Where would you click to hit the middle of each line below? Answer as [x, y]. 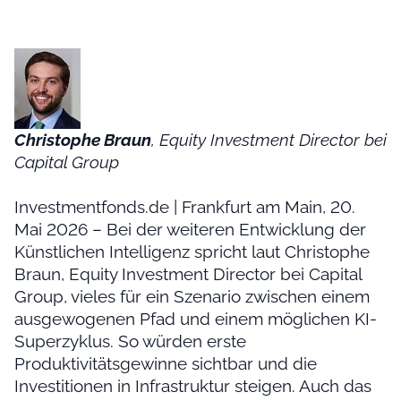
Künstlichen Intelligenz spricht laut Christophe [192, 252]
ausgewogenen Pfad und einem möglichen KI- [196, 319]
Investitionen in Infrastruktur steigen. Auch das [193, 386]
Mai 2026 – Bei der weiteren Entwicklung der [190, 230]
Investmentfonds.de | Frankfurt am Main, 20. [185, 207]
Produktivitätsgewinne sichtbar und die [166, 364]
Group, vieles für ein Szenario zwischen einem [192, 297]
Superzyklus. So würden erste [130, 341]
